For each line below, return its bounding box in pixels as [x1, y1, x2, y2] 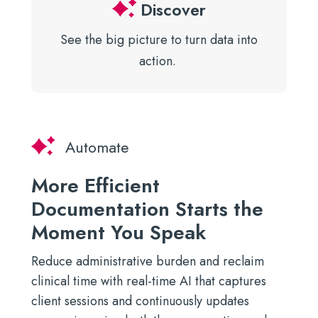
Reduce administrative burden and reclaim [31, 252, 264, 270]
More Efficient [31, 171, 160, 200]
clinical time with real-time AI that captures [31, 272, 266, 290]
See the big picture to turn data [60, 31, 237, 50]
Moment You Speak [31, 218, 206, 247]
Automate [61, 136, 130, 159]
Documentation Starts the [31, 194, 263, 224]
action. [138, 52, 180, 71]
